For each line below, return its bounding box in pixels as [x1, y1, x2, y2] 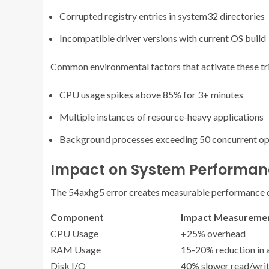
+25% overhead [181, 227, 246, 239]
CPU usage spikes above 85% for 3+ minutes [59, 88, 243, 100]
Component [50, 211, 104, 223]
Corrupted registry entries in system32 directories [59, 10, 265, 22]
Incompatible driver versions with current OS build [59, 32, 266, 44]
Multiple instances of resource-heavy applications [59, 110, 264, 122]
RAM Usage [50, 243, 101, 255]
